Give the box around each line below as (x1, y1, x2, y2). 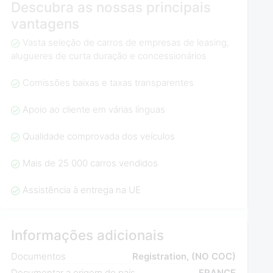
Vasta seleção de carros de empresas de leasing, (22, 37, 229, 49)
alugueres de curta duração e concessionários (11, 50, 207, 62)
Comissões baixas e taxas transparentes (22, 77, 194, 89)
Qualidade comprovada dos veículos (22, 130, 175, 143)
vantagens (11, 15, 80, 32)
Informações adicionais (11, 226, 165, 243)
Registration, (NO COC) (132, 250, 236, 263)
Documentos (11, 250, 66, 263)
